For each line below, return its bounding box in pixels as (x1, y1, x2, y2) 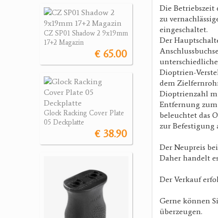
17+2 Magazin (44, 38, 84, 47)
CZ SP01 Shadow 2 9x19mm (44, 29, 128, 37)
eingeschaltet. (160, 25, 208, 34)
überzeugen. (160, 207, 202, 216)
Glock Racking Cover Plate (44, 109, 124, 117)
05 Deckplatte (44, 118, 84, 127)
